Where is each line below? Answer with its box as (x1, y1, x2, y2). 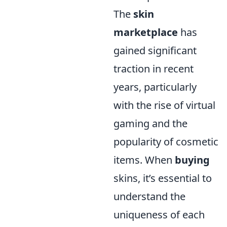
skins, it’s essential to (113, 171, 212, 185)
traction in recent (113, 61, 194, 75)
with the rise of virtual (113, 98, 215, 112)
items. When (113, 153, 175, 167)
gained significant (113, 43, 197, 57)
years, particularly (113, 80, 197, 94)
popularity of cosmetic (113, 134, 218, 148)
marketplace (113, 25, 178, 39)
